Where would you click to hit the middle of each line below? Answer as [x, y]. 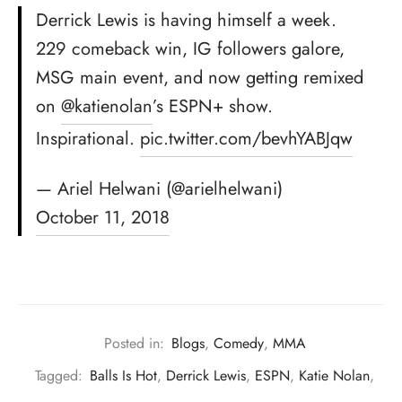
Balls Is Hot [123, 376]
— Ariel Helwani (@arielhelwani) [159, 188]
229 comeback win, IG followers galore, [190, 48]
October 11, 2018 [103, 217]
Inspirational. [88, 138]
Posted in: [134, 343]
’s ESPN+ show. [213, 106]
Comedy [238, 343]
